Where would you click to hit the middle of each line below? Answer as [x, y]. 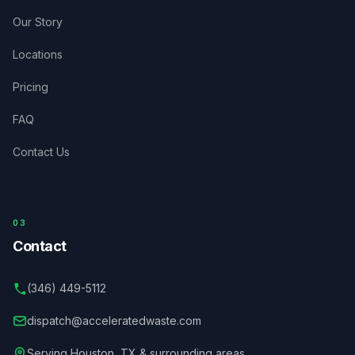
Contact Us [41, 151]
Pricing [31, 86]
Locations [38, 54]
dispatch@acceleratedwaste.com [114, 320]
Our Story [38, 21]
